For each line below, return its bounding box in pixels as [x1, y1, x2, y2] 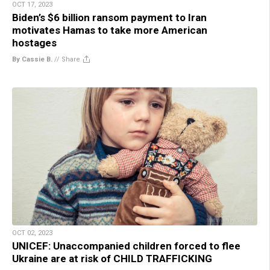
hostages [12, 36, 57, 49]
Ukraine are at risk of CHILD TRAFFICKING [12, 252, 212, 265]
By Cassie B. [12, 55, 52, 63]
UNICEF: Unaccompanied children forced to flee [12, 239, 240, 252]
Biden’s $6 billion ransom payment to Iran [12, 11, 207, 24]
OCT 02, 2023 [12, 228, 52, 237]
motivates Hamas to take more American [12, 24, 207, 36]
